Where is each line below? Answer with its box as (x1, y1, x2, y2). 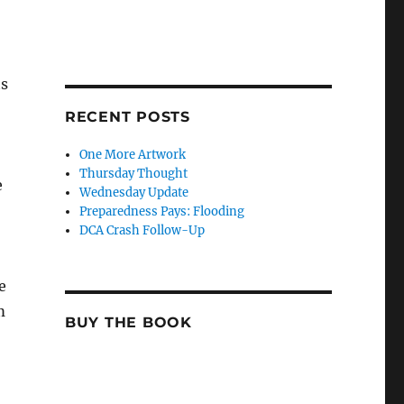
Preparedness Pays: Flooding (79, 204, 245, 220)
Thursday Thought (79, 166, 188, 182)
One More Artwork (79, 147, 187, 163)
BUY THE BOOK (64, 314, 192, 332)
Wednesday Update (79, 185, 189, 201)
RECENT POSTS (64, 108, 190, 126)
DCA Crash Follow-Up (79, 223, 206, 239)
